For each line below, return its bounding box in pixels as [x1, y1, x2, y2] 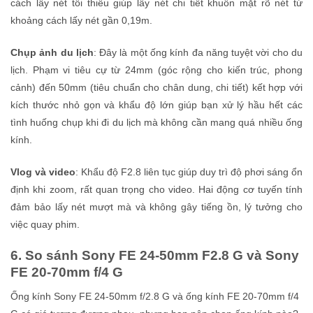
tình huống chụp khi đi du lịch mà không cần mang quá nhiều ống [10, 117, 303, 129]
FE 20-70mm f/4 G [10, 264, 123, 279]
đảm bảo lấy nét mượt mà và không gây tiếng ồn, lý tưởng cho [10, 201, 303, 212]
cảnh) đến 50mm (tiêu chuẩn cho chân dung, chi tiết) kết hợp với [10, 82, 303, 94]
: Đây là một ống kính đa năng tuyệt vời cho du [93, 47, 303, 59]
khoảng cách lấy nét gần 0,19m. [10, 15, 152, 27]
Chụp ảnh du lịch [10, 47, 94, 59]
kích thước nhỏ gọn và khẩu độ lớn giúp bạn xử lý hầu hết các [10, 99, 303, 111]
